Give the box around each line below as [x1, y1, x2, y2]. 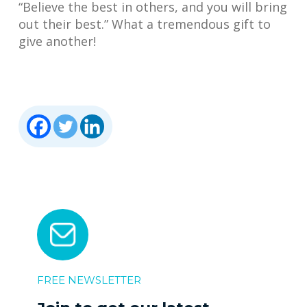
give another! [19, 32, 96, 49]
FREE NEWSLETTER [37, 273, 141, 286]
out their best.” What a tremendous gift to [19, 15, 271, 32]
